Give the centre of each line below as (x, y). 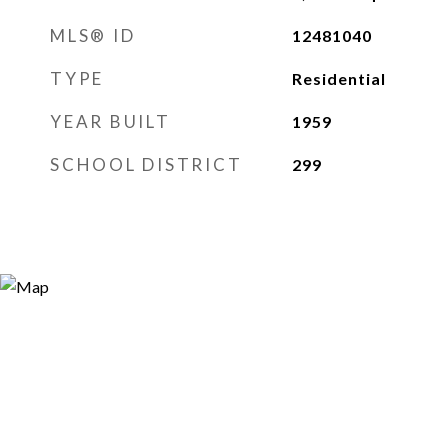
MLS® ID (93, 35)
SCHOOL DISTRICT (146, 164)
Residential (338, 78)
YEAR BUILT (110, 121)
